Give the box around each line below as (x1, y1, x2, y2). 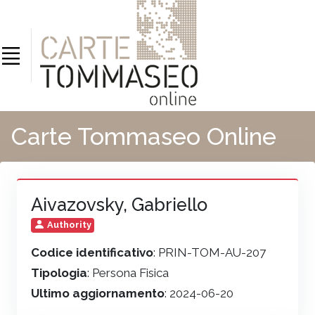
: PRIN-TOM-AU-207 (153, 245, 266, 259)
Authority (45, 219, 91, 230)
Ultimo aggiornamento (31, 286, 165, 300)
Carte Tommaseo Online (11, 122, 276, 150)
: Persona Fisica (87, 266, 169, 280)
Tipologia (31, 266, 87, 280)
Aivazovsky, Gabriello (31, 194, 207, 215)
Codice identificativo (31, 245, 153, 259)
